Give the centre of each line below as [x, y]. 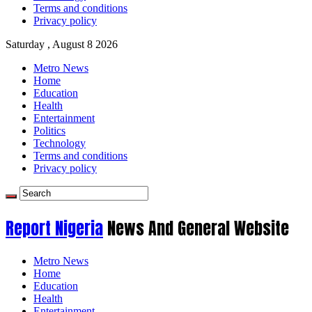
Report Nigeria [54, 228]
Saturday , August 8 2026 [62, 44]
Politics [49, 131]
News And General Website [198, 228]
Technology [60, 143]
